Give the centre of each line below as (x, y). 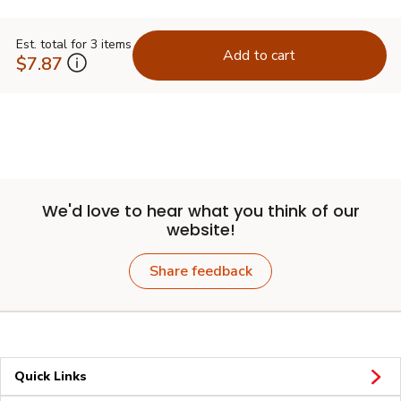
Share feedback (200, 271)
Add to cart (259, 55)
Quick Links (51, 376)
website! (200, 229)
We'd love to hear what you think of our (200, 210)
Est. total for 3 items (73, 45)
